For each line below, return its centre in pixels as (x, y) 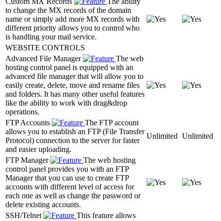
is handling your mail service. (51, 37)
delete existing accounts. (43, 204)
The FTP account (112, 122)
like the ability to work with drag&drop (66, 103)
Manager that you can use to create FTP (67, 178)
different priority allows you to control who (73, 28)
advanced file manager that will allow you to (74, 76)
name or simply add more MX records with (73, 19)
